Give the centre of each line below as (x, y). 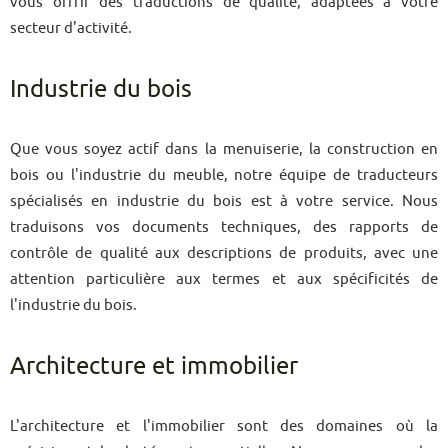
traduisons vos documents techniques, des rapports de (224, 226)
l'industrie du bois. (73, 304)
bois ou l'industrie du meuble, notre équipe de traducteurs (224, 174)
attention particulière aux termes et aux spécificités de (224, 278)
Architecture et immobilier (154, 365)
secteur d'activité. (71, 27)
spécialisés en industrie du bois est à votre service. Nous (224, 200)
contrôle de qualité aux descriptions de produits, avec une (224, 252)
